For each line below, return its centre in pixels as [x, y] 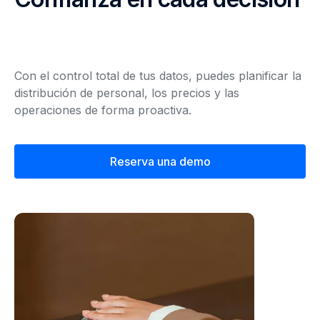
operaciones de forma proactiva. [103, 110]
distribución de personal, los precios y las [127, 93]
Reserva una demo [160, 161]
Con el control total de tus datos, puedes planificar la [158, 76]
